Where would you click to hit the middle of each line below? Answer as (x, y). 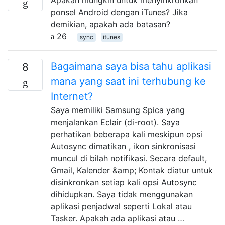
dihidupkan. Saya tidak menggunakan (122, 194)
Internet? (72, 96)
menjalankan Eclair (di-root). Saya (115, 122)
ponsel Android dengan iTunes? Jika (119, 12)
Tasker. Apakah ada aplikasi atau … (118, 218)
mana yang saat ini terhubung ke (128, 81)
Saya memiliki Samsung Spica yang (118, 110)
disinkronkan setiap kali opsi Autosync (124, 182)
